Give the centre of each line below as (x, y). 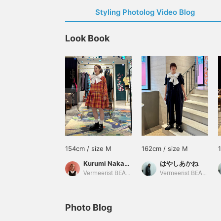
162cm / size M (165, 148)
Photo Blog (89, 207)
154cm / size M (88, 148)
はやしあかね (179, 163)
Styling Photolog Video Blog (145, 12)
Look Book (87, 38)
